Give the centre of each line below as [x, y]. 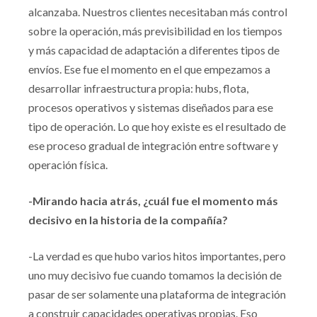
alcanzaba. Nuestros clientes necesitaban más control [158, 12]
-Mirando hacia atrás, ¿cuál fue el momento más [153, 201]
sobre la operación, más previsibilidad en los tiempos [155, 31]
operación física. [69, 165]
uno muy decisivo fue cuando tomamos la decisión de [155, 275]
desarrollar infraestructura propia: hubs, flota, [138, 88]
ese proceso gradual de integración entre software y [153, 145]
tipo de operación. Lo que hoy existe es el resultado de [157, 126]
